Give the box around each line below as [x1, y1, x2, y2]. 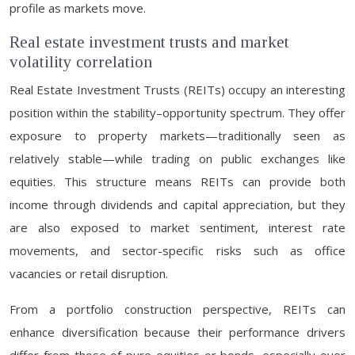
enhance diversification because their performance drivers [10, 324, 345, 340]
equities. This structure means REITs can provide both [10, 174, 345, 189]
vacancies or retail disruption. [10, 265, 168, 281]
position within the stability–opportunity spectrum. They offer [10, 105, 345, 120]
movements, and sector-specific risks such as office [10, 242, 345, 258]
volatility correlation [10, 52, 152, 71]
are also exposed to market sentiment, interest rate [10, 219, 345, 235]
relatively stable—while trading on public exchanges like [10, 151, 345, 166]
